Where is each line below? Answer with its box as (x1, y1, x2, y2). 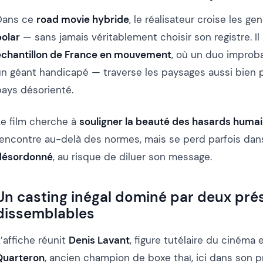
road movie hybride (36, 13, 129, 26)
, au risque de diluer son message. (53, 150, 212, 164)
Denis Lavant (69, 234, 130, 247)
